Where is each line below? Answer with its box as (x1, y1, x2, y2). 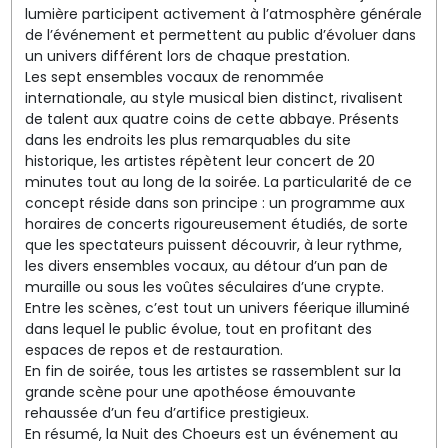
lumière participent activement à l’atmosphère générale (24, 3, 422, 24)
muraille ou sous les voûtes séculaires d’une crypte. (24, 276, 384, 297)
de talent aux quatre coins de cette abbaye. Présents (24, 108, 399, 129)
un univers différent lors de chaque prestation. (24, 45, 350, 66)
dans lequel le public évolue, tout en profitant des (24, 318, 372, 339)
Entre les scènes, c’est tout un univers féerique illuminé (24, 297, 410, 318)
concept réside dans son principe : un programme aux (24, 192, 405, 213)
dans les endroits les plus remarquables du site (24, 129, 351, 150)
